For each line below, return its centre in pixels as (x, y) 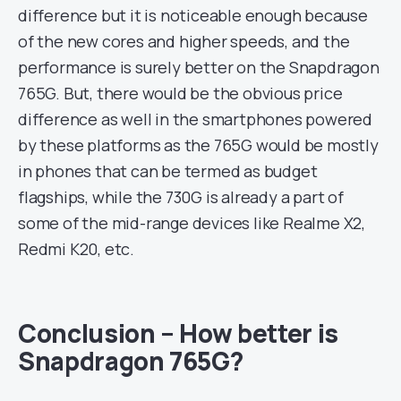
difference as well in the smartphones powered (195, 119)
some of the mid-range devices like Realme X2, (192, 223)
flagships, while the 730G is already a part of (181, 197)
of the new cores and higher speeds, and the (184, 42)
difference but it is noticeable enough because (193, 16)
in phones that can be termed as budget (168, 171)
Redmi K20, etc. (77, 249)
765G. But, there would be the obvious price (180, 94)
